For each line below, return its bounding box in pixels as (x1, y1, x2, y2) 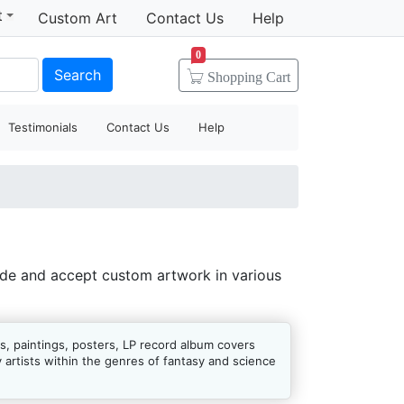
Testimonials (8, 120, 78, 134)
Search (53, 65, 101, 84)
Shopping (207, 69, 266, 84)
